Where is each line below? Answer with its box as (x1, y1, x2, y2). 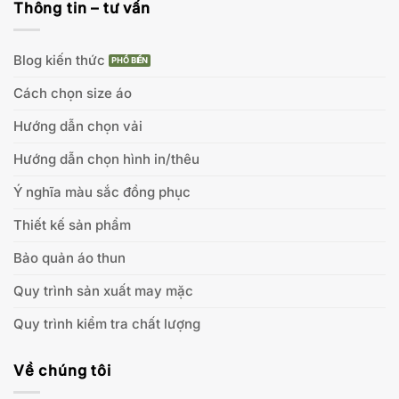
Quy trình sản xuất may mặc (13, 281, 193, 299)
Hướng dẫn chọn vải (13, 117, 142, 134)
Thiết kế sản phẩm (13, 216, 131, 233)
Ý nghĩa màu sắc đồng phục (13, 183, 191, 200)
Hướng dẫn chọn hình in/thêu (13, 150, 199, 167)
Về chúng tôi (13, 362, 111, 380)
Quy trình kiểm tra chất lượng (13, 314, 200, 332)
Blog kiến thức (13, 51, 105, 69)
